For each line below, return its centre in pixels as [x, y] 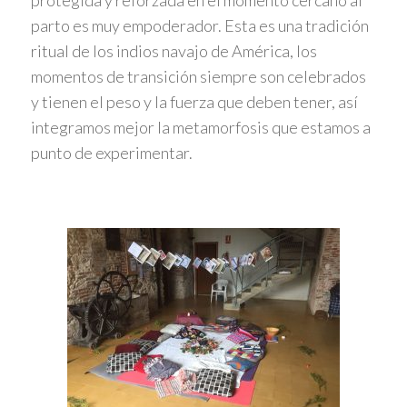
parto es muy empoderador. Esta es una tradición [199, 26]
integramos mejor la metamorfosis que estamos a [200, 128]
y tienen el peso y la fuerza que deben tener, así [194, 102]
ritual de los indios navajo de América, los [174, 51]
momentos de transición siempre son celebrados [198, 77]
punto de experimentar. [111, 153]
